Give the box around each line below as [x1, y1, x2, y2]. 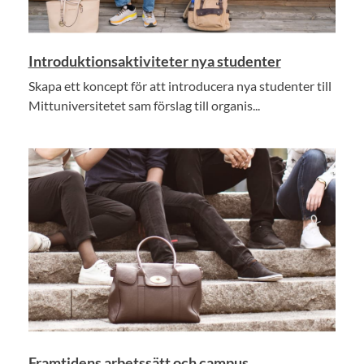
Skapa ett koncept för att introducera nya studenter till [28, 78, 331, 94]
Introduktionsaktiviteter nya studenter [28, 52, 281, 71]
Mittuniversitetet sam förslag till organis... [28, 97, 260, 114]
